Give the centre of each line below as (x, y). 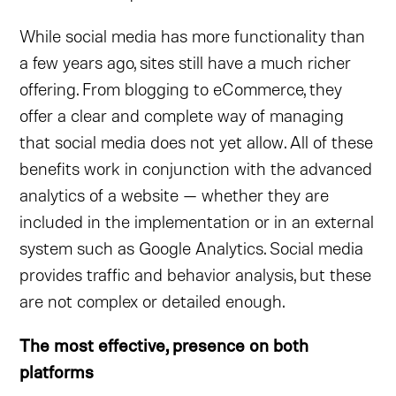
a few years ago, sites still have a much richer (186, 62)
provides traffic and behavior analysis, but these (196, 274)
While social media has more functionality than (193, 35)
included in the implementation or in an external (197, 221)
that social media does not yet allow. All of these (197, 141)
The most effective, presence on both (164, 345)
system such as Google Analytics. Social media (192, 247)
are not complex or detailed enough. (152, 301)
